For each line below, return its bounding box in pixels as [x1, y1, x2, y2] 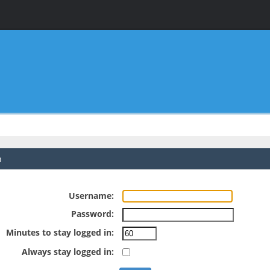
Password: [71, 207, 114, 219]
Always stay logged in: [21, 245, 114, 257]
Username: [68, 190, 114, 202]
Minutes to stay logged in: [5, 227, 114, 239]
